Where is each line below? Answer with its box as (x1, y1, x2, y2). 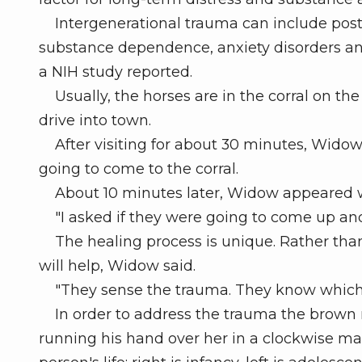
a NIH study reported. (39, 63, 192, 82)
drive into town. (39, 112, 151, 130)
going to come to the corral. (39, 160, 238, 179)
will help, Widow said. (39, 257, 196, 276)
